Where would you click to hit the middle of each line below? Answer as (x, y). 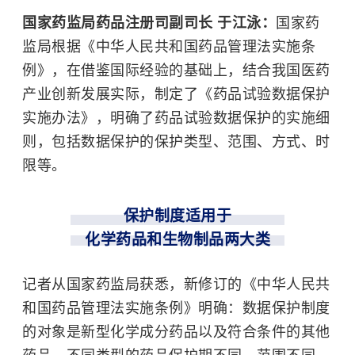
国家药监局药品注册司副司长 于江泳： (149, 23)
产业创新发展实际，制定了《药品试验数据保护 (176, 95)
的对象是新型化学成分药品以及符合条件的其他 (176, 332)
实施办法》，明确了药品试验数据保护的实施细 (176, 118)
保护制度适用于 (177, 216)
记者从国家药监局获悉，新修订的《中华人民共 (176, 285)
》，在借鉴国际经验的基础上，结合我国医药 (183, 71)
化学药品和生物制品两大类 (177, 240)
